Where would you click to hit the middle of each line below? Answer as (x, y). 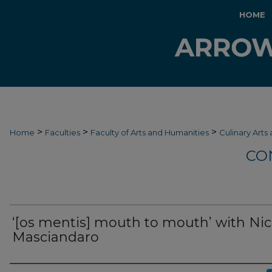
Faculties (63, 132)
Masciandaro (56, 237)
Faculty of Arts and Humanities (150, 132)
